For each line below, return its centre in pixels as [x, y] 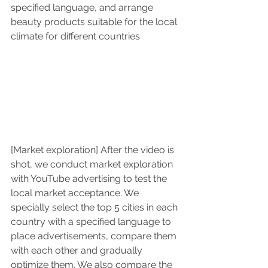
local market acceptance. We [76, 193]
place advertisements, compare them [95, 236]
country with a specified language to [92, 222]
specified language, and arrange [83, 7]
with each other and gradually [78, 251]
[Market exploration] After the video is [94, 150]
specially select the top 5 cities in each [95, 208]
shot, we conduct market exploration [93, 165]
